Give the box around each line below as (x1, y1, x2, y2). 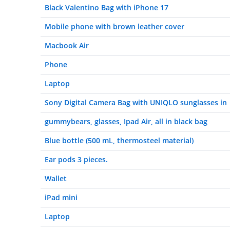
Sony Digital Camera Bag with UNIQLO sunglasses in (45, 98, 227, 107)
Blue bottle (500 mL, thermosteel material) (45, 136, 194, 145)
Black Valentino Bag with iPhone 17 (45, 3, 168, 12)
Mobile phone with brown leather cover (45, 22, 184, 31)
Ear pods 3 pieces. (45, 155, 108, 164)
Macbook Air (45, 41, 89, 50)
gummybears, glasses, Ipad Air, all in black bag (45, 117, 207, 126)
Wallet (45, 174, 67, 183)
